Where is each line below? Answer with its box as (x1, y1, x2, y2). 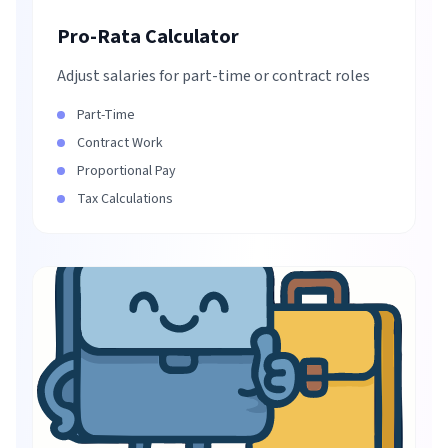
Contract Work (77, 133, 163, 153)
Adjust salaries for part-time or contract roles (57, 65, 370, 87)
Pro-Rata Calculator (57, 23, 239, 51)
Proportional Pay (77, 161, 176, 181)
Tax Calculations (77, 189, 173, 209)
